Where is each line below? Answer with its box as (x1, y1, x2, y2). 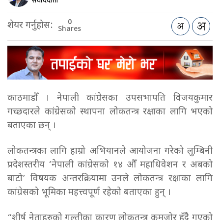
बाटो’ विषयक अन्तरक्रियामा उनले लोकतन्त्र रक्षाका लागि (7, 172, 213, 185)
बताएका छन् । (7, 119, 58, 132)
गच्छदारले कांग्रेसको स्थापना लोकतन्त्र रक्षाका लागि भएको (7, 106, 213, 118)
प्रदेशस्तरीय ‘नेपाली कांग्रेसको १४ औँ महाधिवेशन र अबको (7, 159, 213, 171)
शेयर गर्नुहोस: (7, 20, 53, 32)
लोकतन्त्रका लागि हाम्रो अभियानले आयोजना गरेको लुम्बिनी (7, 145, 213, 158)
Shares (58, 25, 81, 34)
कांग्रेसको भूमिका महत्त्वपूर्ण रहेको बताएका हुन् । (7, 186, 176, 199)
